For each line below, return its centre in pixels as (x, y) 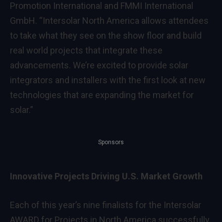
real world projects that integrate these (86, 50)
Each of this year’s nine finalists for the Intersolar (106, 205)
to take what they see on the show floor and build (106, 35)
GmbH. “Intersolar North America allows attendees (109, 20)
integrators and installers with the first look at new (108, 80)
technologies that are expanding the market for (102, 95)
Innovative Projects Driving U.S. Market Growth (106, 176)
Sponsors (111, 142)
